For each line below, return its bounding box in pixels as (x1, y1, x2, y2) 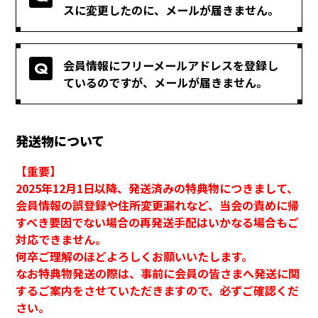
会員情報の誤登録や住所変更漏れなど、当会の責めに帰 (16, 197, 300, 214)
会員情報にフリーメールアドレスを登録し (63, 56, 279, 74)
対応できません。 (16, 231, 107, 248)
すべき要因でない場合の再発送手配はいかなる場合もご (16, 214, 300, 231)
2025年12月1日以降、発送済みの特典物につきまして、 (16, 180, 299, 197)
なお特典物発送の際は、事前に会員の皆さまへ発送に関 (16, 265, 300, 283)
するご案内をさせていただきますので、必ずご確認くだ (16, 282, 300, 300)
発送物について (16, 131, 105, 150)
